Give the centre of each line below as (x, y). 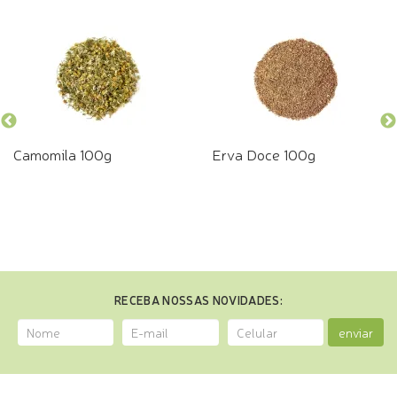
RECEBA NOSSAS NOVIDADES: (198, 300)
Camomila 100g (62, 154)
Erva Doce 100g (264, 154)
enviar (355, 332)
